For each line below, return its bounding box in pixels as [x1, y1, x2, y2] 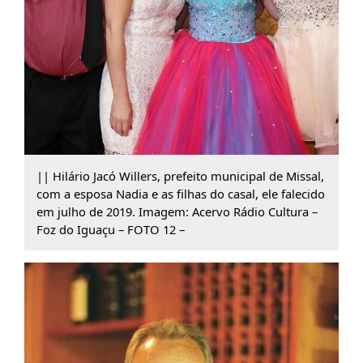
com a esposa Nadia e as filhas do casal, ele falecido [36, 186, 325, 203]
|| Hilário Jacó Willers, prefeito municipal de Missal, [36, 168, 324, 185]
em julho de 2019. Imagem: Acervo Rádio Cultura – [36, 203, 318, 220]
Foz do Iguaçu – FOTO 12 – [36, 221, 185, 238]
